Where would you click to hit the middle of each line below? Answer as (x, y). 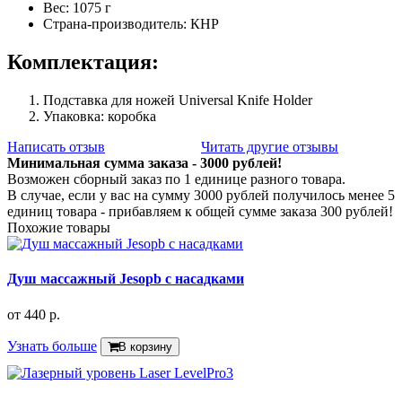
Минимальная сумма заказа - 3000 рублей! (144, 163)
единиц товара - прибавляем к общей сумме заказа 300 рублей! (200, 212)
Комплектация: (83, 62)
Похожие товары (59, 228)
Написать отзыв (56, 147)
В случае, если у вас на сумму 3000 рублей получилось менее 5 (201, 196)
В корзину (145, 346)
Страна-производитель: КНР (131, 24)
